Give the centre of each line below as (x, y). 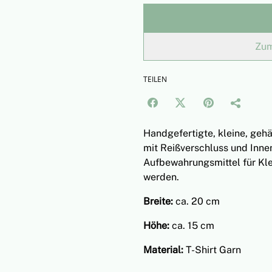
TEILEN (155, 79)
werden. (161, 177)
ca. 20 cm (196, 201)
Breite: (158, 201)
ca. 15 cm (193, 226)
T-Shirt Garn (213, 250)
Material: (165, 250)
